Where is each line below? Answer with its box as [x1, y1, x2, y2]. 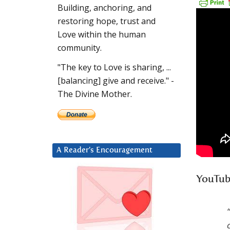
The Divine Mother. [57, 88, 132, 100]
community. [57, 42, 102, 54]
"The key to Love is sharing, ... [57, 62, 171, 73]
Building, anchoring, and [57, 2, 151, 14]
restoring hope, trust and [57, 15, 156, 27]
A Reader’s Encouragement [56, 146, 152, 155]
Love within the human [57, 29, 146, 41]
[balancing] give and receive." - [57, 75, 174, 87]
